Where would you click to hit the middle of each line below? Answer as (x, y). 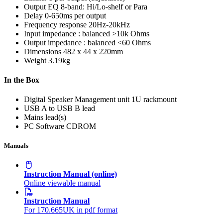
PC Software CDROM (60, 126)
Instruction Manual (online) (70, 174)
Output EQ (41, 6)
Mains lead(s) (45, 117)
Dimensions (43, 51)
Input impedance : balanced (67, 33)
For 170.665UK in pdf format (71, 210)
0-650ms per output (75, 15)
